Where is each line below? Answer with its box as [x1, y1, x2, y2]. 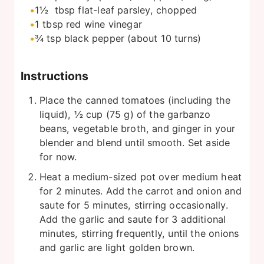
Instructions [21, 68, 88, 83]
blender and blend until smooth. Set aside [39, 136, 230, 148]
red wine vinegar [66, 18, 142, 30]
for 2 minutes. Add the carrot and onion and [39, 184, 242, 197]
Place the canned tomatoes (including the [39, 94, 231, 106]
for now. [39, 150, 77, 163]
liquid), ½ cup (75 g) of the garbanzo [39, 108, 211, 120]
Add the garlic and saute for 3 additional [39, 213, 226, 225]
